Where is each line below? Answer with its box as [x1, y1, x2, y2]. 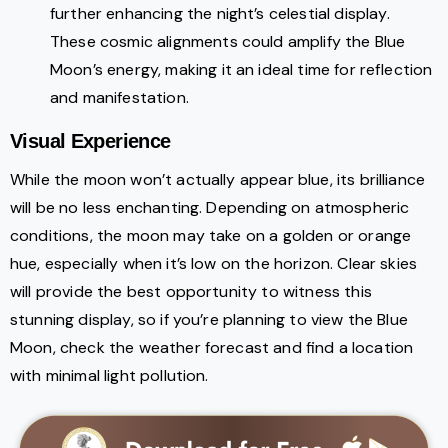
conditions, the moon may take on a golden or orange [10, 225, 412, 247]
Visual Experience [10, 130, 171, 153]
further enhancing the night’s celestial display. [50, 3, 390, 25]
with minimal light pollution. [10, 365, 209, 387]
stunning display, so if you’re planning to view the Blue [10, 309, 408, 331]
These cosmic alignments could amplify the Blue [50, 31, 406, 53]
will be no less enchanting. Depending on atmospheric [10, 197, 410, 219]
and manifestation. [50, 87, 189, 109]
